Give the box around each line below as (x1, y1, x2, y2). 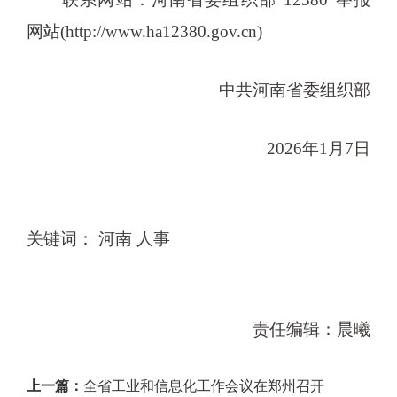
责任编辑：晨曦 (253, 319, 371, 339)
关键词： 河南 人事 (26, 229, 170, 248)
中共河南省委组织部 (185, 80, 371, 99)
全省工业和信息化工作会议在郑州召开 (82, 378, 324, 393)
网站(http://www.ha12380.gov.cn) (26, 21, 262, 41)
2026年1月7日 (233, 138, 371, 158)
